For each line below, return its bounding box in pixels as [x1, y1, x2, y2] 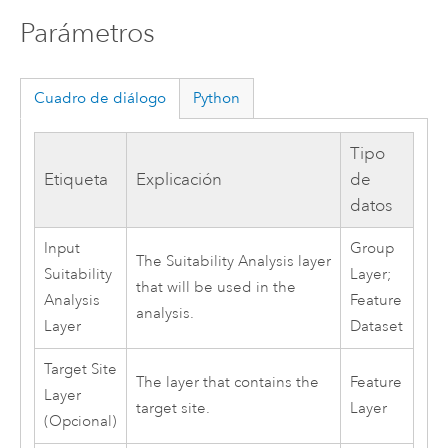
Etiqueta [43, 169, 108, 191]
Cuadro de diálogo [33, 89, 166, 108]
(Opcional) [43, 412, 117, 432]
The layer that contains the [135, 373, 319, 393]
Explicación [135, 169, 222, 191]
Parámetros [19, 15, 155, 49]
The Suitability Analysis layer [135, 252, 331, 272]
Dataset [349, 317, 403, 337]
